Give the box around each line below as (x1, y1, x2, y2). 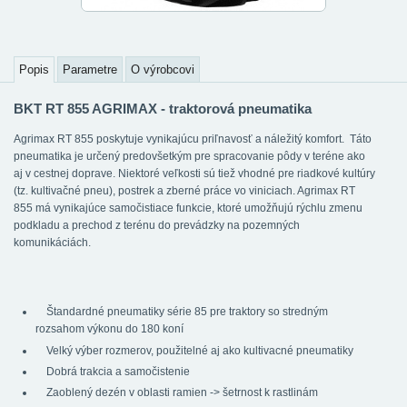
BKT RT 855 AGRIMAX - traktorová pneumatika (14, 101, 312, 116)
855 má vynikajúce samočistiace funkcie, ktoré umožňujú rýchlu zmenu (14, 202, 362, 214)
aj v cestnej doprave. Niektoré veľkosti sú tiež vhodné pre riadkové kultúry (14, 167, 375, 180)
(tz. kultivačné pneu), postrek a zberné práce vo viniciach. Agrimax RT (14, 184, 355, 197)
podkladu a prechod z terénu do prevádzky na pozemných (14, 219, 300, 232)
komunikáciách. (14, 236, 91, 249)
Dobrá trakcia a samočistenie (35, 364, 190, 378)
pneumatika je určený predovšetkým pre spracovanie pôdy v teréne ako (14, 150, 365, 163)
